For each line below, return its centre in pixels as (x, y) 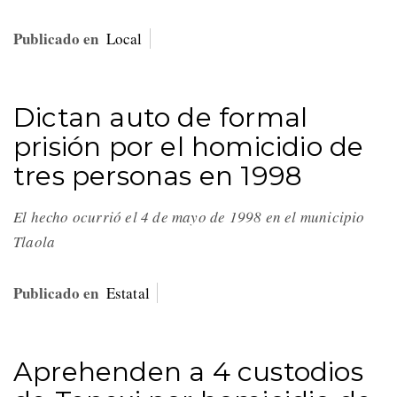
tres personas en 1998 (158, 176)
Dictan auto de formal (161, 118)
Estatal (128, 293)
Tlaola (37, 242)
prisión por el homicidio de (189, 147)
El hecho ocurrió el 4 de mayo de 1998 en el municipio (189, 217)
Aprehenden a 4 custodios (188, 372)
